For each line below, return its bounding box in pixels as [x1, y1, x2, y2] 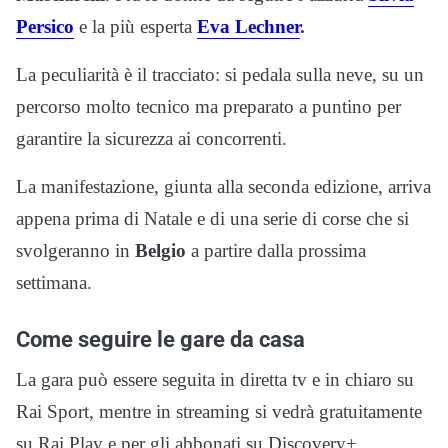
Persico [16, 15, 74, 37]
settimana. [16, 271, 92, 293]
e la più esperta [74, 15, 197, 37]
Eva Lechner [197, 15, 300, 37]
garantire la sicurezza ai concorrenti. [16, 127, 287, 149]
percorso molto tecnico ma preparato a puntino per [16, 95, 401, 117]
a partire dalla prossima [186, 239, 366, 261]
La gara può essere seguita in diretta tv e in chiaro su [16, 368, 414, 390]
